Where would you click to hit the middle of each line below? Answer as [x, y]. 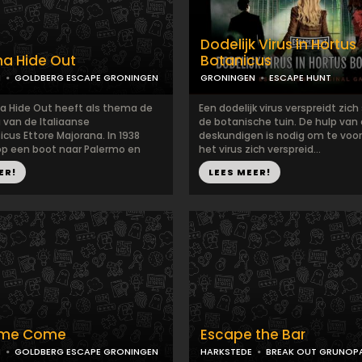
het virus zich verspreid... [260, 149]
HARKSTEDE [226, 351]
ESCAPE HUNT [300, 78]
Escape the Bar [253, 335]
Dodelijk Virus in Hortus [278, 44]
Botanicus [236, 61]
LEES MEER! [240, 172]
